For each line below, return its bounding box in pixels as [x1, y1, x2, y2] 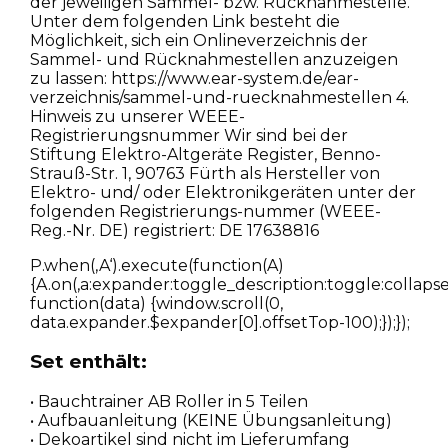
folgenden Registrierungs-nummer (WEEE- [29, 201, 381, 221]
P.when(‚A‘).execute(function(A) [29, 255, 284, 275]
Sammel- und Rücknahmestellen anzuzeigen [29, 49, 398, 69]
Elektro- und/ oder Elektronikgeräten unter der [29, 182, 416, 202]
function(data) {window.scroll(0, [29, 293, 283, 313]
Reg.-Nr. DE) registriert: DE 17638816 [29, 220, 319, 240]
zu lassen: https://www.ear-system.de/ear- [29, 68, 359, 88]
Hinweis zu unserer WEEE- [29, 106, 245, 126]
